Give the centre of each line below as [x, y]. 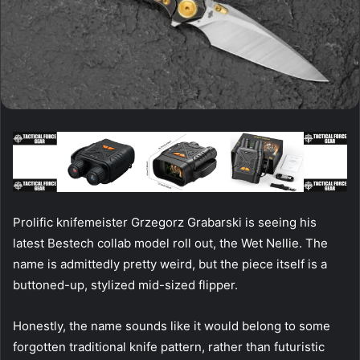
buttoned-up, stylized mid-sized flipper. [125, 284]
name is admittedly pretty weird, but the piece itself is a [170, 264]
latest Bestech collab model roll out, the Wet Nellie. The [170, 243]
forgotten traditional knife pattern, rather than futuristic [169, 346]
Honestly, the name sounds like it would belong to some [172, 325]
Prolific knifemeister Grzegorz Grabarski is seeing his [165, 222]
